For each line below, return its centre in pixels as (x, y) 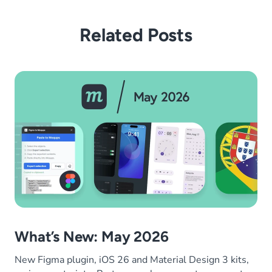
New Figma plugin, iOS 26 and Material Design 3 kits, (132, 260)
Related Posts (136, 35)
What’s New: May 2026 (92, 237)
